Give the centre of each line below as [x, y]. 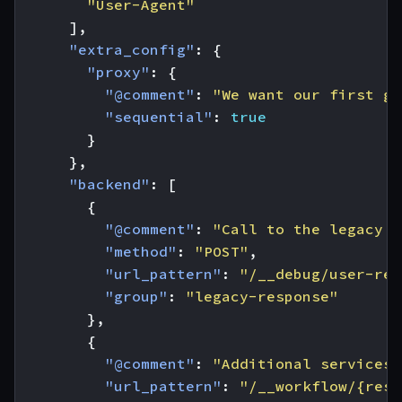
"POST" [222, 252]
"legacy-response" [262, 297]
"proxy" [118, 72]
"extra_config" [132, 50]
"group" [136, 297]
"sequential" [159, 117]
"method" [141, 252]
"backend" [109, 184]
